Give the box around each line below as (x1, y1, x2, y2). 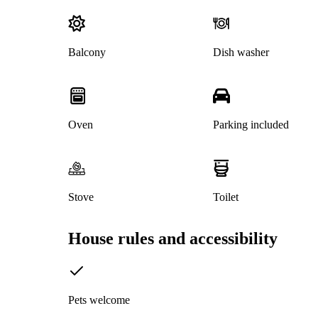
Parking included (212, 119, 289, 131)
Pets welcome (68, 294, 130, 307)
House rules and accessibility (68, 229, 278, 248)
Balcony (68, 46, 106, 59)
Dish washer (212, 46, 269, 59)
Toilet (212, 191, 238, 204)
